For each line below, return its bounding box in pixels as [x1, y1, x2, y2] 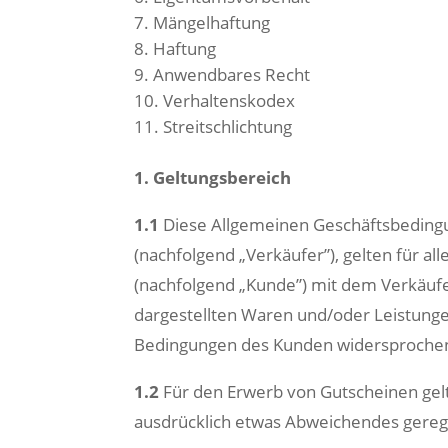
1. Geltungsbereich [134, 166, 292, 189]
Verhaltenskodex [163, 89, 296, 112]
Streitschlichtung [163, 115, 293, 138]
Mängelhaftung [153, 11, 271, 34]
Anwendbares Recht [153, 63, 311, 86]
